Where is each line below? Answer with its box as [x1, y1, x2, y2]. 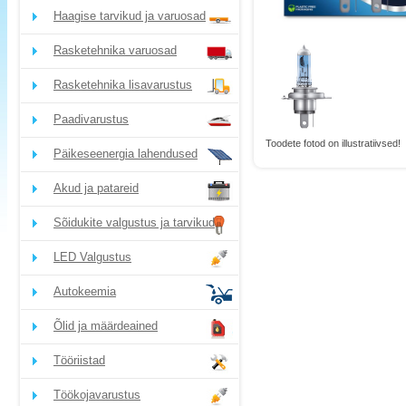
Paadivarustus [53, 112, 129, 126]
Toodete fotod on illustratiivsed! [266, 137, 401, 149]
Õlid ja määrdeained [53, 319, 158, 333]
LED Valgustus [53, 250, 131, 264]
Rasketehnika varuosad [53, 43, 177, 57]
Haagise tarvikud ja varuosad [53, 9, 206, 23]
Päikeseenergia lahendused [53, 147, 198, 160]
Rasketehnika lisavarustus [53, 78, 192, 92]
